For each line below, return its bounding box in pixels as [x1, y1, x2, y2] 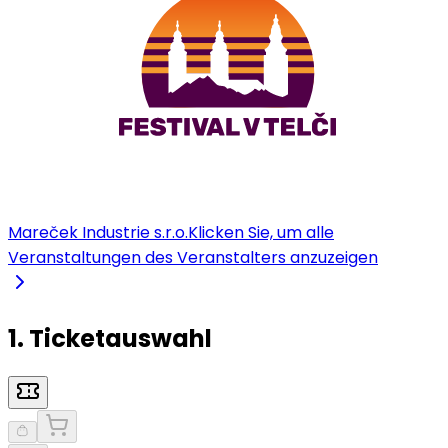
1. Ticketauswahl [8, 322, 212, 356]
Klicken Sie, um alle [188, 221, 334, 245]
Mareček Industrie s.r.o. [8, 221, 188, 245]
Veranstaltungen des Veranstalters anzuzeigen [8, 246, 378, 270]
